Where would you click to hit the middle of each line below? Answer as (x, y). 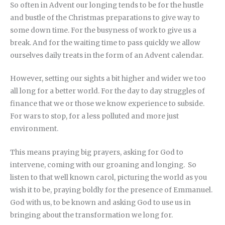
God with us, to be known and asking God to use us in (100, 203)
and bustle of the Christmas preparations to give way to (105, 18)
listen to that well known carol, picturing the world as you (108, 178)
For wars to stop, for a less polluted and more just (94, 117)
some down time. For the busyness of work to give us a (103, 30)
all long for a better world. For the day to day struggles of (107, 91)
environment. (35, 129)
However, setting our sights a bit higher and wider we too (108, 79)
